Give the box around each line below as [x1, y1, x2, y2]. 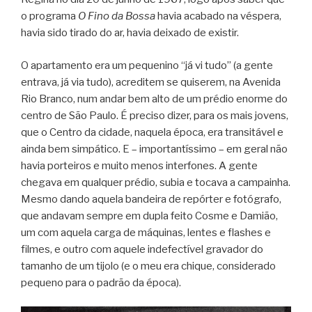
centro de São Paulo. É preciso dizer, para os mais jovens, [21, 109, 288, 122]
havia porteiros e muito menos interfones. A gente [21, 159, 258, 172]
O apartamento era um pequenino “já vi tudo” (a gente [21, 58, 273, 72]
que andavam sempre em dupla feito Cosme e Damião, [21, 209, 278, 222]
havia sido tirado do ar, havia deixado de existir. [21, 26, 239, 40]
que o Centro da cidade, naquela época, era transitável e [21, 125, 283, 139]
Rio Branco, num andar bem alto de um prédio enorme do [21, 92, 288, 105]
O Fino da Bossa [78, 10, 155, 23]
